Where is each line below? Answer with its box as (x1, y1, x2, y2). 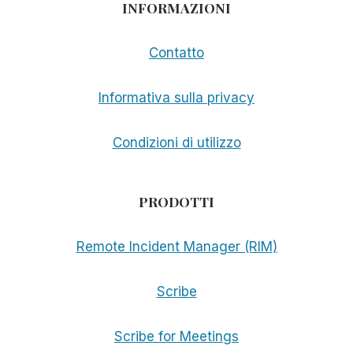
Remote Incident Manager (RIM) (76, 239, 277, 255)
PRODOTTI (139, 192, 214, 211)
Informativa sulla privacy (98, 90, 255, 106)
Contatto (149, 45, 204, 61)
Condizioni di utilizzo (112, 135, 241, 151)
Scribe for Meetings (114, 329, 239, 345)
